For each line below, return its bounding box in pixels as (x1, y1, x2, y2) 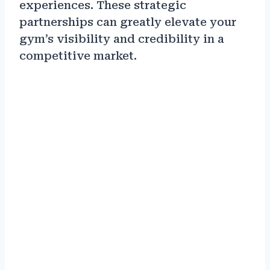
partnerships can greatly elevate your (19, 16, 236, 29)
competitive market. (19, 49, 137, 63)
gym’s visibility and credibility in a (19, 33, 224, 46)
